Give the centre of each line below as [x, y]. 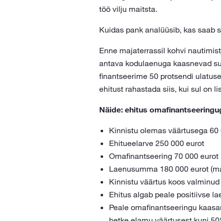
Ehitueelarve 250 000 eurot [156, 143]
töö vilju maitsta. [128, 9]
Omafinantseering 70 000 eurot [164, 156]
